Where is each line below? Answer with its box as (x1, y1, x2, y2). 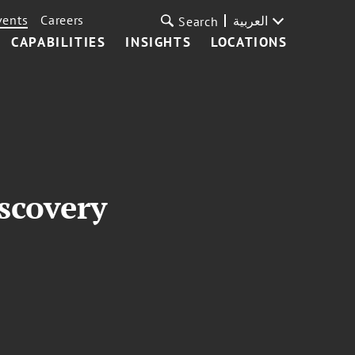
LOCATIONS (211, 33, 288, 51)
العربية (232, 13, 268, 29)
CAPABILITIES (11, 33, 106, 51)
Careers (40, 12, 85, 28)
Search (178, 13, 219, 29)
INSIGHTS (125, 33, 192, 51)
